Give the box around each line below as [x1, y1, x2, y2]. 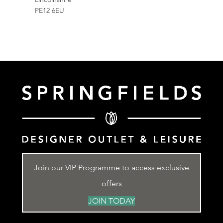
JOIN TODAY [88, 196, 135, 206]
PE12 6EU [35, 6, 64, 15]
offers [101, 178, 122, 188]
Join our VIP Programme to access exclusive [34, 162, 189, 172]
